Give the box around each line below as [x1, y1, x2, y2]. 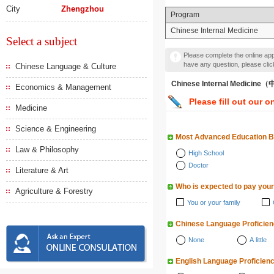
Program [171, 10, 199, 19]
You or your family [187, 199, 240, 206]
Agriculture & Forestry [15, 187, 93, 196]
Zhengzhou [61, 4, 104, 13]
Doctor [188, 161, 209, 169]
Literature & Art [15, 166, 68, 175]
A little [250, 236, 267, 243]
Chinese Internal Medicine [171, 26, 258, 35]
